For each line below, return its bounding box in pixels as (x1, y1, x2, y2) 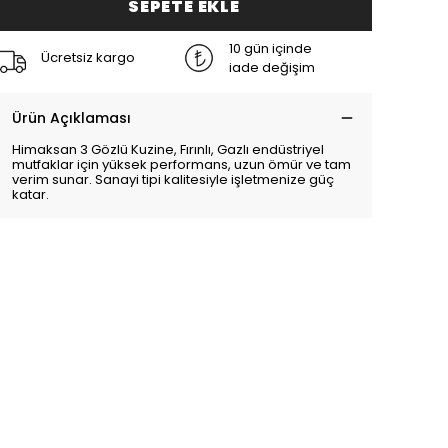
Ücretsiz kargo (41, 48, 135, 68)
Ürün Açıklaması (12, 107, 131, 128)
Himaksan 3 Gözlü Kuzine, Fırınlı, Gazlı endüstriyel (12, 139, 324, 159)
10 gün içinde (229, 38, 312, 58)
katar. (12, 184, 49, 204)
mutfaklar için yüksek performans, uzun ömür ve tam (12, 154, 351, 174)
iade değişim (229, 57, 315, 77)
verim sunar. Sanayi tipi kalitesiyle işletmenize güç (12, 169, 334, 189)
